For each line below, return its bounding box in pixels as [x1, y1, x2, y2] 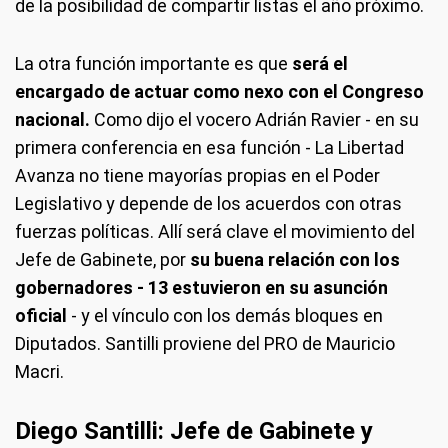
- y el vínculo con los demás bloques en [71, 304, 383, 326]
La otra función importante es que [15, 52, 292, 74]
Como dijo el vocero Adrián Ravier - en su [90, 108, 419, 130]
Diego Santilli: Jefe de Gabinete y [15, 416, 373, 445]
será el [292, 52, 348, 74]
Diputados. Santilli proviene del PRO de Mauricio [15, 332, 395, 354]
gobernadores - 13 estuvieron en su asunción [15, 276, 388, 298]
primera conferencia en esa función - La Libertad [15, 136, 404, 158]
